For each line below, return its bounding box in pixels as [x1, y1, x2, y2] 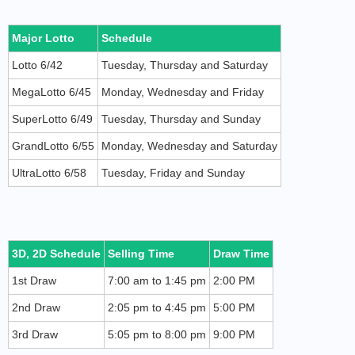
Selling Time [108, 247, 174, 260]
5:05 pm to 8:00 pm [108, 328, 206, 341]
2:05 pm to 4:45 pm [108, 301, 206, 314]
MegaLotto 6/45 [12, 86, 91, 98]
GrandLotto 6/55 [12, 139, 94, 152]
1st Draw [12, 274, 56, 287]
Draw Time [213, 247, 269, 260]
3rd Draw [12, 328, 58, 341]
